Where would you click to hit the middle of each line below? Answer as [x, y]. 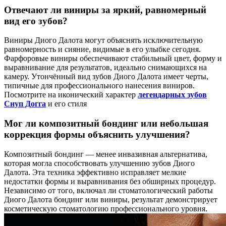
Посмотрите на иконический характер [71, 95]
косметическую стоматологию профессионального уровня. [106, 208]
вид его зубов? [36, 21]
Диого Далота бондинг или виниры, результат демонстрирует [111, 199]
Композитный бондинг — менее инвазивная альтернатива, [106, 154]
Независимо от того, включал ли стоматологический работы [108, 190]
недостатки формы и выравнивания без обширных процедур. [110, 181]
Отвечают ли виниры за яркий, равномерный [105, 10]
